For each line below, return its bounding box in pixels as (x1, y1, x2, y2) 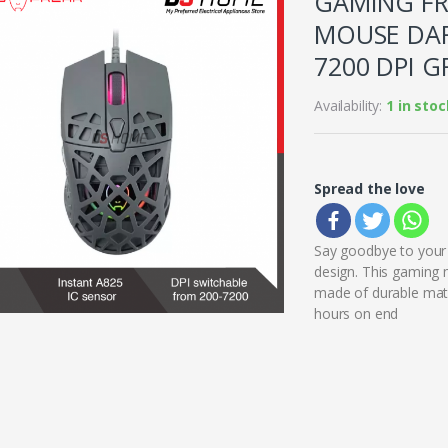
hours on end (314, 304, 399, 324)
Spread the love (314, 179, 425, 199)
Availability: (314, 96, 387, 116)
